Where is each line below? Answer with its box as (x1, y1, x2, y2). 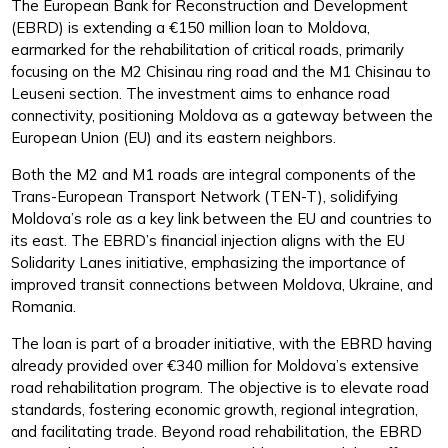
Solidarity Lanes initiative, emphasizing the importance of (11, 253, 406, 273)
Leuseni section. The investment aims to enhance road (11, 84, 391, 104)
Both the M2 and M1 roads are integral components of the (11, 165, 417, 185)
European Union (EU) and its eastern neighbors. (11, 128, 337, 148)
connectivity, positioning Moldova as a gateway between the (11, 106, 434, 126)
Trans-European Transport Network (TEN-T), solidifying (11, 187, 399, 207)
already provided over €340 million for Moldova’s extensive (11, 356, 420, 376)
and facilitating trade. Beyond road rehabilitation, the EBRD (11, 422, 423, 442)
